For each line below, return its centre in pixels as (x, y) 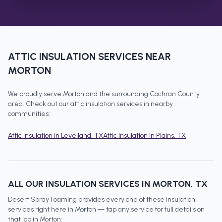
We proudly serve (35, 94)
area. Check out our (39, 104)
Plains (165, 136)
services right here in (41, 210)
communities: (29, 114)
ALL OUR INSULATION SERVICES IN (80, 184)
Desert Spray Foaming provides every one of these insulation (102, 200)
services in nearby (144, 104)
